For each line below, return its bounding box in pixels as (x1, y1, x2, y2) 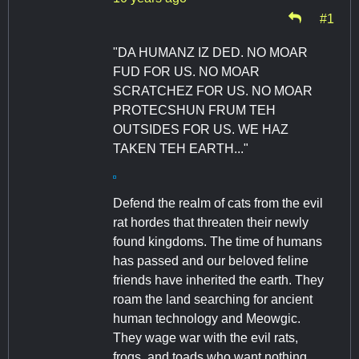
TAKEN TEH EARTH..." (113, 142, 248, 156)
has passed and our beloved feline (113, 254, 309, 268)
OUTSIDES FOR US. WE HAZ (113, 123, 288, 137)
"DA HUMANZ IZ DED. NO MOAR (113, 46, 308, 60)
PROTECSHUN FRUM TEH (113, 103, 276, 118)
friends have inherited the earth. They (113, 273, 324, 288)
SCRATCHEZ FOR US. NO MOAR (113, 84, 313, 99)
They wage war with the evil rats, (113, 331, 298, 345)
